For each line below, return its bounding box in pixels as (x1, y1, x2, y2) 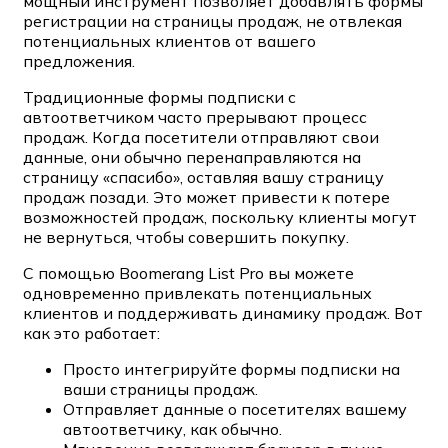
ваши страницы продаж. (63, 378, 258, 399)
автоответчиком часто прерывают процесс (23, 106, 367, 127)
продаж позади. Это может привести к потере (23, 186, 390, 207)
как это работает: (23, 322, 160, 343)
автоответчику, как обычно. (63, 418, 282, 439)
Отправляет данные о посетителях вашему (63, 398, 407, 419)
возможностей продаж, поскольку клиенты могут (23, 206, 417, 227)
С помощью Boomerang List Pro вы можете (23, 262, 354, 283)
